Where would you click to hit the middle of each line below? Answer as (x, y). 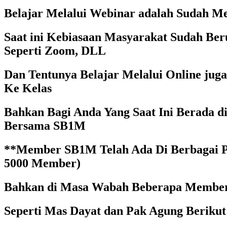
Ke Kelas (28, 88)
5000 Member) (42, 163)
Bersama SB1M (45, 125)
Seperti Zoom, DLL (55, 51)
